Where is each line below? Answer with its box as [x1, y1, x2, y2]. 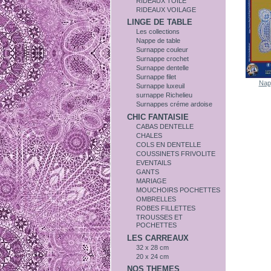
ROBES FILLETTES [136, 204, 196, 212]
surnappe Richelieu [136, 91, 193, 99]
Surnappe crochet [136, 55, 189, 63]
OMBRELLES [136, 195, 177, 203]
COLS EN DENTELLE [136, 140, 201, 148]
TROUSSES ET [136, 213, 183, 221]
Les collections [136, 28, 180, 36]
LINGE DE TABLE [127, 18, 193, 27]
